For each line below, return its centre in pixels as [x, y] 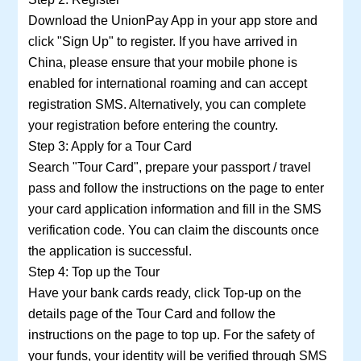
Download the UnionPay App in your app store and [172, 21]
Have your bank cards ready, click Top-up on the [164, 293]
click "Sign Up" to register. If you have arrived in [162, 41]
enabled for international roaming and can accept [167, 83]
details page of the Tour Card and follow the [151, 314]
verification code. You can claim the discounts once [173, 230]
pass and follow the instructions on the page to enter [176, 188]
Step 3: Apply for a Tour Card [110, 146]
